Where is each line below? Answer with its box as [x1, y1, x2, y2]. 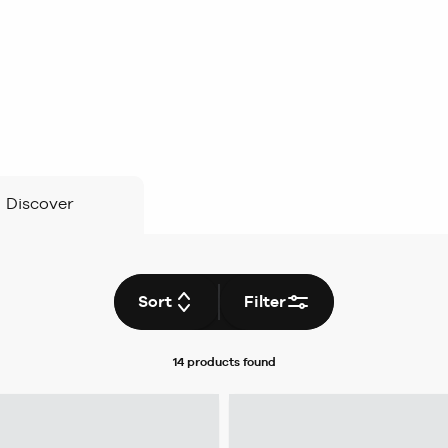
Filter [244, 292, 286, 311]
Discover [6, 194, 74, 213]
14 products [172, 355, 240, 369]
